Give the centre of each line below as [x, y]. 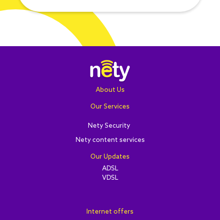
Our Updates [110, 157]
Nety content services [110, 140]
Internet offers [110, 212]
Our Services [110, 107]
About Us [110, 90]
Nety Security [109, 126]
